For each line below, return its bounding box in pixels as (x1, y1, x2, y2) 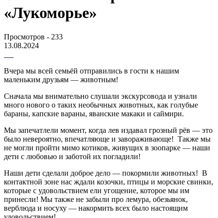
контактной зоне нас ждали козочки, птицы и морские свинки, (4, 177, 213, 186)
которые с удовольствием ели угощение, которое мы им (4, 186, 189, 195)
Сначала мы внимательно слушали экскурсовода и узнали (4, 91, 197, 100)
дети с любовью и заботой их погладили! (4, 152, 143, 161)
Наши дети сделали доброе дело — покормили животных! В (4, 168, 207, 177)
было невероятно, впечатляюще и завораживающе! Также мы (4, 134, 211, 143)
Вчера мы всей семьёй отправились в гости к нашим (4, 66, 179, 75)
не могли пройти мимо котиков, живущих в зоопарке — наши (4, 143, 210, 152)
